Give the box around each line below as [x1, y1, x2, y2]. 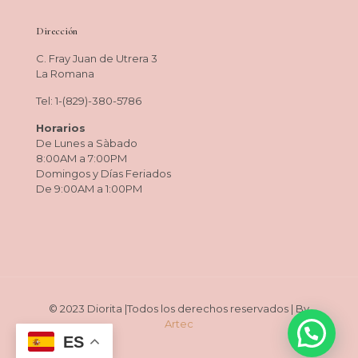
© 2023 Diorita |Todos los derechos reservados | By [49, 301, 309, 315]
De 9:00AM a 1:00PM [36, 181, 142, 195]
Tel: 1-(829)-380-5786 [36, 93, 141, 107]
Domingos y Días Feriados [36, 166, 171, 180]
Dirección [36, 24, 78, 38]
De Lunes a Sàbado [36, 136, 137, 149]
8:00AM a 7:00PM [36, 151, 127, 165]
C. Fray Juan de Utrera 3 [36, 51, 157, 65]
